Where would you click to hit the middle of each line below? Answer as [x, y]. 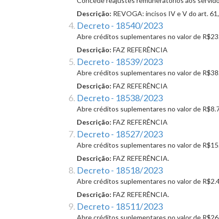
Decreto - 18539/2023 [120, 62]
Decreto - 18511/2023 [120, 207]
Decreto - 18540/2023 [120, 26]
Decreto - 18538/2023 [120, 98]
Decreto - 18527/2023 [120, 134]
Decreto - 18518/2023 [120, 170]
